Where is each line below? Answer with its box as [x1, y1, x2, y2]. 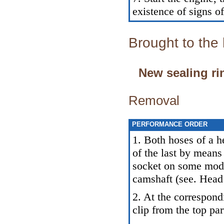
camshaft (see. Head [132, 172, 223, 185]
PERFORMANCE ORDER [130, 120, 207, 128]
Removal [128, 93, 179, 108]
